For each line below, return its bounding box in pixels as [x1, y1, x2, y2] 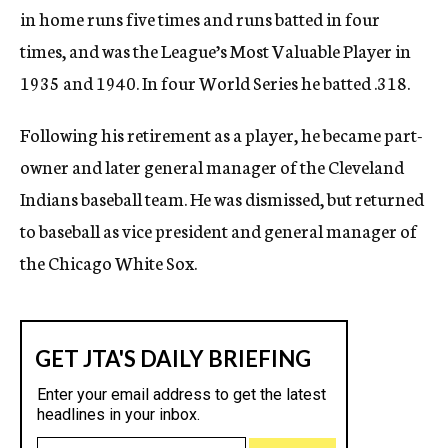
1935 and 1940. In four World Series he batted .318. [20, 69, 410, 96]
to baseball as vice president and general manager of [20, 217, 417, 244]
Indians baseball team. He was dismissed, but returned [20, 185, 424, 212]
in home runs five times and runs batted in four [20, 5, 380, 32]
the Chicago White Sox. [20, 249, 197, 276]
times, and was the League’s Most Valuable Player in [20, 37, 411, 64]
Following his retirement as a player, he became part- [20, 121, 423, 148]
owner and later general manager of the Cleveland [20, 153, 404, 180]
